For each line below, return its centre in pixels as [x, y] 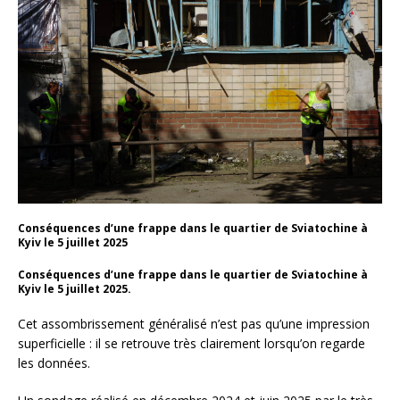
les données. [54, 363]
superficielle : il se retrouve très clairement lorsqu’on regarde [192, 344]
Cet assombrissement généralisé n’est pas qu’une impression [194, 324]
